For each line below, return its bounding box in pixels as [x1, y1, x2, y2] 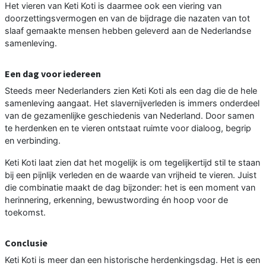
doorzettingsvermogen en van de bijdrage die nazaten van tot [5, 12, 250, 23]
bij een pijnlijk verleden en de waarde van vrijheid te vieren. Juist [5, 169, 256, 180]
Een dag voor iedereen [5, 67, 101, 80]
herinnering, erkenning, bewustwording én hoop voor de [5, 194, 228, 205]
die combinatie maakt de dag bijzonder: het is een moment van [5, 182, 255, 192]
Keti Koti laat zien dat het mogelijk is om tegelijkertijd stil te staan [5, 157, 260, 167]
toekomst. [5, 207, 46, 217]
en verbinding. [5, 135, 61, 145]
